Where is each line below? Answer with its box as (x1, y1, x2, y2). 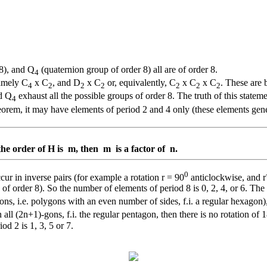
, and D (52, 77, 80, 88)
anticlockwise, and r (188, 172, 266, 183)
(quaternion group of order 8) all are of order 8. (39, 64, 218, 74)
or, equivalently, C (105, 77, 176, 88)
